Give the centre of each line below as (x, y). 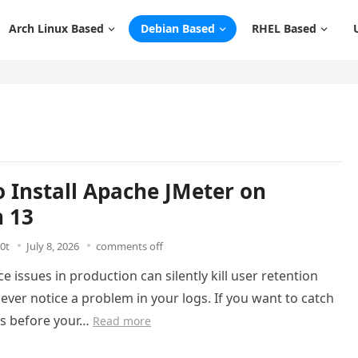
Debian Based (178, 28)
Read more (122, 321)
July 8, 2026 (53, 246)
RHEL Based (284, 28)
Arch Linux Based (56, 28)
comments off (129, 246)
